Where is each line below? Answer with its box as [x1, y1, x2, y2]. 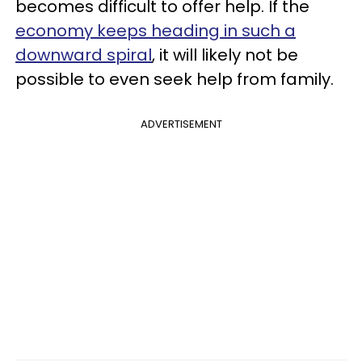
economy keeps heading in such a [15, 19, 296, 42]
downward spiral [15, 44, 152, 66]
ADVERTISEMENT [140, 116, 222, 132]
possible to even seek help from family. [15, 68, 338, 90]
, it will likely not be [152, 44, 298, 66]
